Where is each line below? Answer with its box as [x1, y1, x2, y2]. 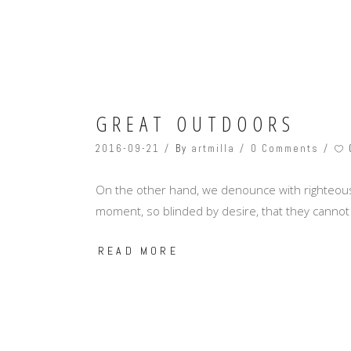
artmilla [191, 141, 235, 155]
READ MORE [98, 243, 179, 258]
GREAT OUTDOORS [96, 110, 295, 139]
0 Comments [251, 141, 319, 155]
